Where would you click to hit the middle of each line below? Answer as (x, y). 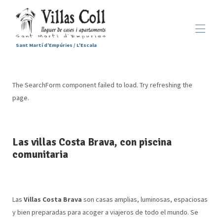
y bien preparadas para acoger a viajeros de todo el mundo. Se (105, 212)
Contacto (110, 130)
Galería (110, 120)
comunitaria (40, 154)
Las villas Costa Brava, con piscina (92, 142)
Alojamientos (108, 84)
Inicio (110, 74)
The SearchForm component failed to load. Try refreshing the (102, 85)
